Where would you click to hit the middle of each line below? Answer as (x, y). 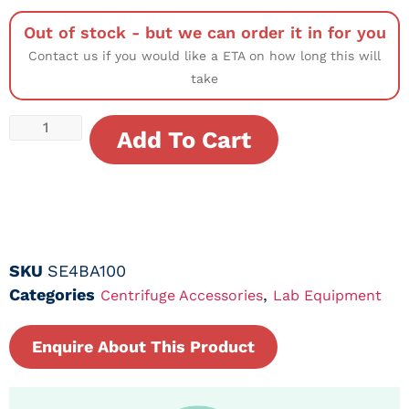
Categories (52, 295)
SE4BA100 (87, 271)
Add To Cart (184, 140)
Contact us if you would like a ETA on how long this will (204, 56)
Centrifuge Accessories (182, 296)
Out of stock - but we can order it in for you (204, 32)
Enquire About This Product (143, 347)
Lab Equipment (327, 296)
